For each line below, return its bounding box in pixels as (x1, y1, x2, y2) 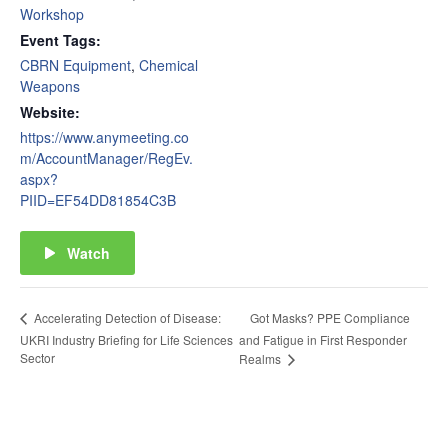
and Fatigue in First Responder (239, 331, 408, 349)
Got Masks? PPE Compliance (250, 308, 411, 326)
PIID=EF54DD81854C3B (20, 190, 176, 211)
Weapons (20, 76, 80, 97)
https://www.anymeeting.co (20, 127, 189, 148)
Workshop (20, 4, 84, 25)
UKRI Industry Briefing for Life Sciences (20, 330, 233, 348)
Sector (20, 349, 55, 367)
